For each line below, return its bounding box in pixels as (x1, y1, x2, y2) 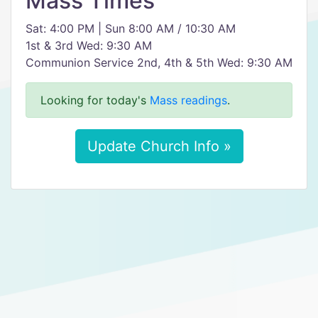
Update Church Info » (87, 138, 231, 155)
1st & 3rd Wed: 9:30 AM (26, 38, 152, 53)
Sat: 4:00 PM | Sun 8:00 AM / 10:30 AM (26, 21, 236, 35)
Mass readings (150, 93, 227, 107)
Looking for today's (40, 93, 150, 107)
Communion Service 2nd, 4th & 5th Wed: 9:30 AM (26, 55, 292, 70)
